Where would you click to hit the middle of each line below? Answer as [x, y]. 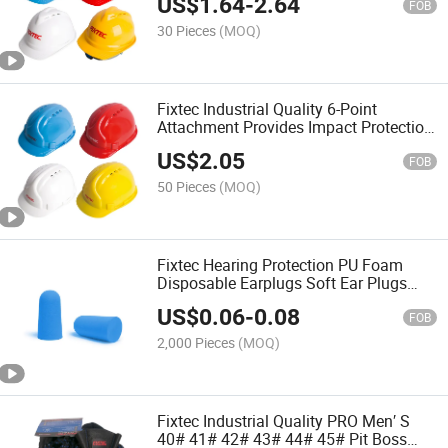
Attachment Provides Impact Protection [295, 126]
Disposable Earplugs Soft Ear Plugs [282, 283]
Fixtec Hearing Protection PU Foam [280, 265]
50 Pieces [187, 187]
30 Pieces [187, 30]
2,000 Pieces [196, 343]
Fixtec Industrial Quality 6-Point [267, 108]
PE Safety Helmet [219, 144]
